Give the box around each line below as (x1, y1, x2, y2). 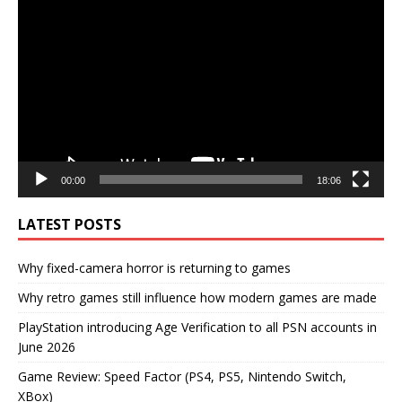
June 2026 (18, 337, 75, 355)
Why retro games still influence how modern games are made (18, 288, 377, 306)
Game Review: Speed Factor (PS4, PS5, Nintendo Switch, (18, 367, 346, 385)
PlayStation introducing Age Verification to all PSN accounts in (18, 318, 377, 336)
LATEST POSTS (18, 214, 121, 234)
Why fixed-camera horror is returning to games (18, 258, 291, 276)
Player (17, 11, 53, 29)
